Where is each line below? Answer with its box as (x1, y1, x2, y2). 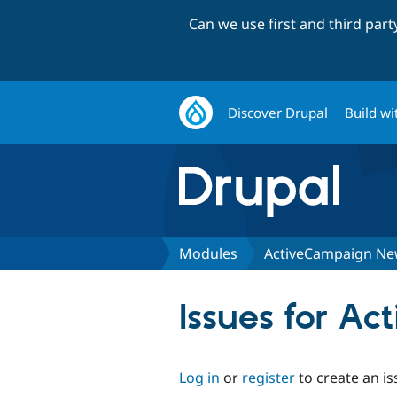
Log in (179, 367, 220, 387)
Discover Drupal (228, 103, 329, 121)
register (242, 367, 295, 387)
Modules (179, 243, 237, 263)
